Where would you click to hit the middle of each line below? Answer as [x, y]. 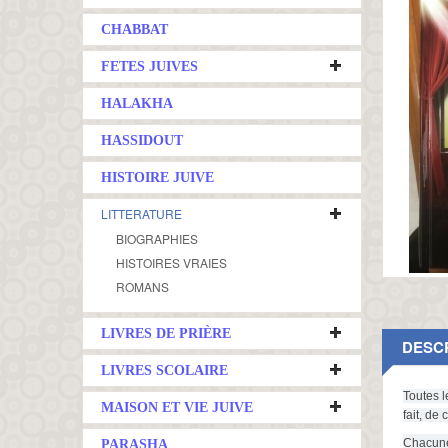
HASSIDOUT [142, 140]
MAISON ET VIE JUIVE [177, 407]
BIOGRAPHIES [157, 238]
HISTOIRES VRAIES [171, 262]
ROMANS [142, 286]
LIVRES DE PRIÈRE [166, 333]
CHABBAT [134, 29]
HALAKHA [137, 103]
